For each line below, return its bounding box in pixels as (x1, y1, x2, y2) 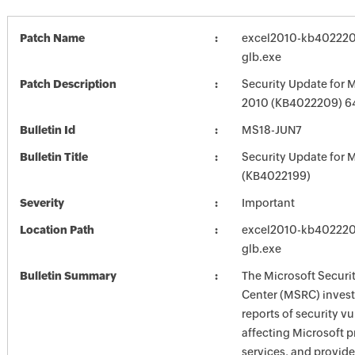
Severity (19, 197, 64, 209)
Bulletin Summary (19, 269, 116, 282)
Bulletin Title (19, 151, 88, 163)
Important (241, 197, 295, 209)
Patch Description (19, 78, 116, 90)
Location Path (19, 223, 94, 236)
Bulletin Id (19, 124, 75, 136)
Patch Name (19, 32, 85, 44)
